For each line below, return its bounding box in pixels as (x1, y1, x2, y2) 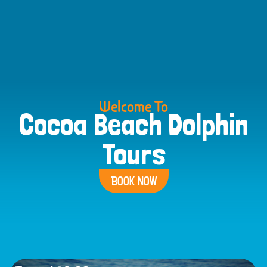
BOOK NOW (110, 173, 157, 189)
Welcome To (99, 95, 168, 116)
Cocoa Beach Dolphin (18, 106, 249, 142)
